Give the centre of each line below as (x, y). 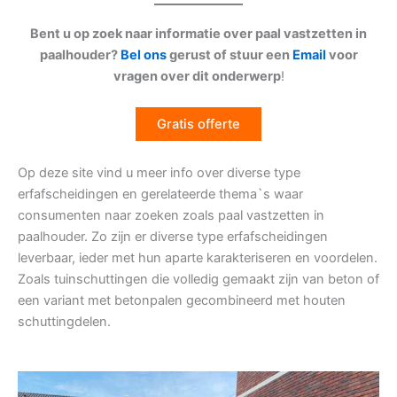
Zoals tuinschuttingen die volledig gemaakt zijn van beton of (198, 279)
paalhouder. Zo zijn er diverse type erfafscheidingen (173, 236)
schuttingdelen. (64, 321)
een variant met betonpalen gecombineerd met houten (182, 300)
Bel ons (143, 55)
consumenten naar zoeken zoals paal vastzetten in (171, 215)
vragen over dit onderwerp (197, 76)
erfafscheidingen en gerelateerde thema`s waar (160, 194)
